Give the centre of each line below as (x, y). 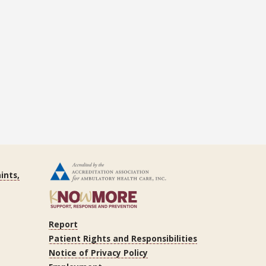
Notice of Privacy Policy (98, 252)
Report (63, 224)
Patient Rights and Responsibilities (123, 238)
